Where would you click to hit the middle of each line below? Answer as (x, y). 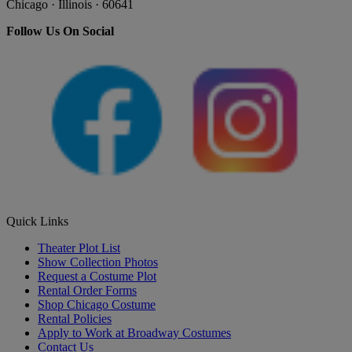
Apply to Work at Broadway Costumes (134, 333)
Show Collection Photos (98, 262)
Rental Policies (75, 319)
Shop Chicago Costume (97, 305)
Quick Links (37, 222)
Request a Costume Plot (97, 277)
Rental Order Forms (87, 291)
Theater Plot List (79, 248)
